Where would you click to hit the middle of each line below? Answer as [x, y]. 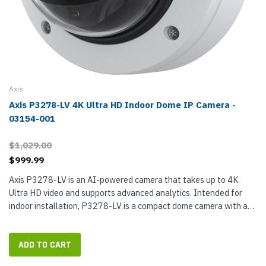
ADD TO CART [45, 245]
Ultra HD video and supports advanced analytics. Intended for [126, 193]
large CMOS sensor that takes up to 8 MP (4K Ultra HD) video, [126, 219]
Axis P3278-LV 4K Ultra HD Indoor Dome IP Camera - [122, 105]
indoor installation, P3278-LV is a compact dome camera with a [128, 206]
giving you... [31, 232]
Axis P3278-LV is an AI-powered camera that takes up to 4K [124, 180]
